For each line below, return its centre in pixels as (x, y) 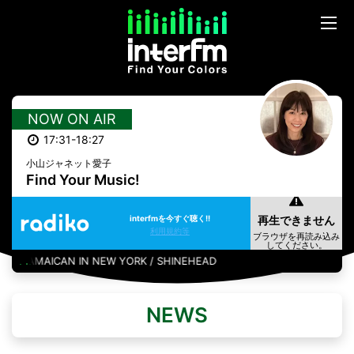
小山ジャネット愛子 (69, 164)
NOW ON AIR (72, 119)
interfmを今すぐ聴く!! (170, 218)
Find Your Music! (83, 180)
